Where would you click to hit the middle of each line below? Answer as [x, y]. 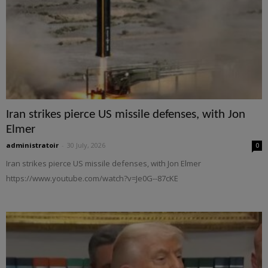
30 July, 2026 [86, 145]
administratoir [32, 145]
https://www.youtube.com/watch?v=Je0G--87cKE [92, 179]
